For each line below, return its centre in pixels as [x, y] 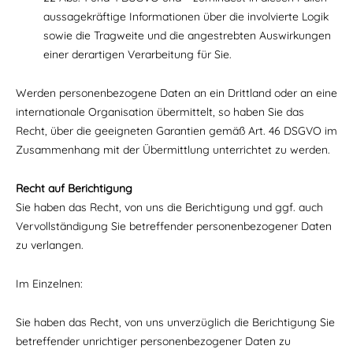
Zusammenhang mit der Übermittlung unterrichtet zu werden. [173, 150]
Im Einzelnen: [49, 284]
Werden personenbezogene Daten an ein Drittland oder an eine [176, 93]
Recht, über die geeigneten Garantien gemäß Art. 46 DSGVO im [176, 131]
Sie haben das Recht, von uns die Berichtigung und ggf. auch [169, 207]
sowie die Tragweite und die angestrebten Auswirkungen [187, 35]
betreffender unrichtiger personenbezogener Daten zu [153, 341]
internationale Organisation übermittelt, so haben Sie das [160, 112]
